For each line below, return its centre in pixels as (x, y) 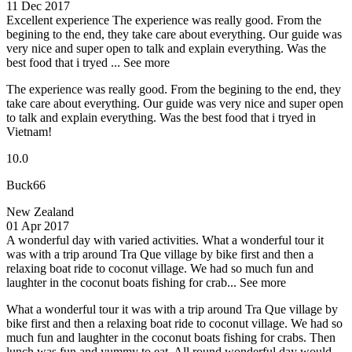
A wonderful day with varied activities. (103, 240)
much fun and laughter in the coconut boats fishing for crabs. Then (171, 338)
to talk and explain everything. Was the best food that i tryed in (161, 118)
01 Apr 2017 (38, 226)
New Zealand (40, 212)
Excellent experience (58, 20)
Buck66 (26, 185)
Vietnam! (29, 132)
